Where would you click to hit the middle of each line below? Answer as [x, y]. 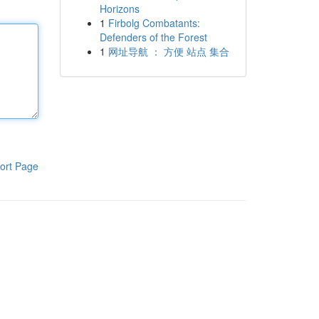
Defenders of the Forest [153, 37]
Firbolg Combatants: [154, 23]
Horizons [119, 9]
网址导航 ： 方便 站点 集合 [168, 51]
